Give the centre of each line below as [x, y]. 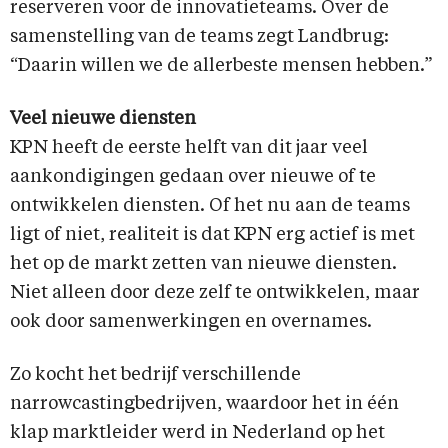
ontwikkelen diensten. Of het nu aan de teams [210, 206]
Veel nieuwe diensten [103, 119]
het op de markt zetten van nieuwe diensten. [203, 264]
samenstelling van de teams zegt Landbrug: [199, 37]
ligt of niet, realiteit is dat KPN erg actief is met [212, 235]
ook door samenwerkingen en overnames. [191, 322]
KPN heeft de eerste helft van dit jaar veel [189, 148]
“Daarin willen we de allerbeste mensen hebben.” [221, 66]
